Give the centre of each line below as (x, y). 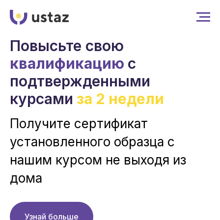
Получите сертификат (79, 124)
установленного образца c (92, 142)
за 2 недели (120, 99)
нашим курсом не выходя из (98, 160)
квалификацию (67, 63)
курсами (41, 99)
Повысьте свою (67, 46)
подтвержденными (80, 81)
